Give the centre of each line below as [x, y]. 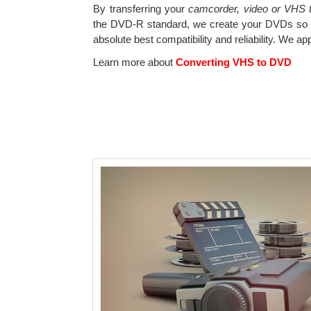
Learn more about [133, 62]
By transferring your [141, 8]
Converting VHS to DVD [233, 62]
